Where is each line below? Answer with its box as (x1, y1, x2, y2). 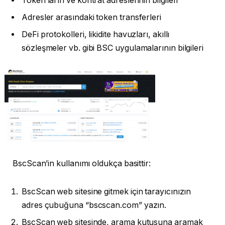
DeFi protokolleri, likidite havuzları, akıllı (22, 29, 170, 39)
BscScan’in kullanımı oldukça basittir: (13, 159, 151, 169)
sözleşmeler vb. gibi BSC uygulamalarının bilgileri (22, 43, 204, 53)
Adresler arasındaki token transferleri (22, 12, 161, 22)
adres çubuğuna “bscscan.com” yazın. (22, 200, 167, 210)
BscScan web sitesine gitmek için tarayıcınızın (22, 186, 191, 196)
